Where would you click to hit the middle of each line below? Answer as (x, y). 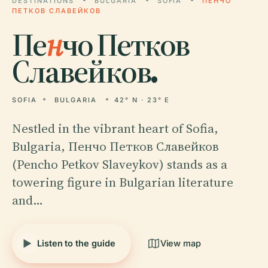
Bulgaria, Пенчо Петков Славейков (115, 146)
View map (181, 243)
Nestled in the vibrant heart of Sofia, (115, 128)
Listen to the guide (76, 243)
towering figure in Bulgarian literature (123, 182)
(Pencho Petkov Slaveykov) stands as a (120, 164)
